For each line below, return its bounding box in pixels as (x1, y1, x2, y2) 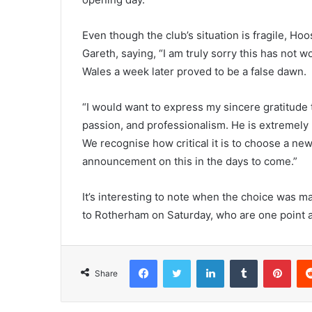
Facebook (157, 253, 199, 265)
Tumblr (257, 253, 286, 265)
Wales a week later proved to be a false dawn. (82, 64, 306, 78)
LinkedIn (224, 253, 260, 265)
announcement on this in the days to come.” (82, 154, 297, 168)
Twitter (190, 253, 221, 265)
